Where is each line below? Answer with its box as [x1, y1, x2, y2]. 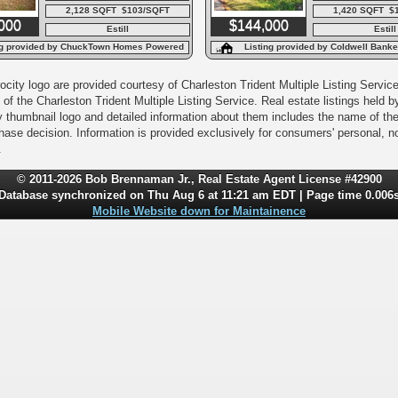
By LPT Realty [48, 52, 110, 62]
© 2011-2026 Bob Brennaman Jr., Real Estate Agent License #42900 [16, 172, 382, 187]
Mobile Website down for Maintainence [92, 204, 306, 219]
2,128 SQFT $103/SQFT [66, 5, 170, 16]
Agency [330, 52, 363, 62]
